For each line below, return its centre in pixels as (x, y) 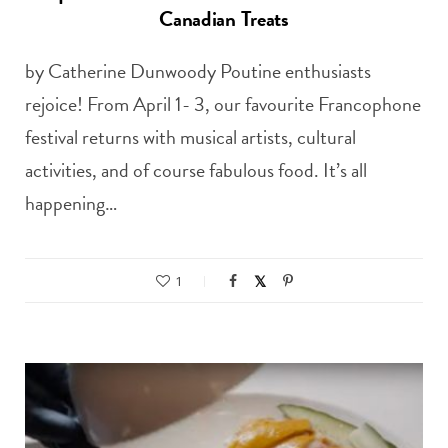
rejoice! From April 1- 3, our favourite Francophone (223, 104)
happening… (71, 203)
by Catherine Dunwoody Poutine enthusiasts (198, 71)
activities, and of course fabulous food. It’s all (196, 170)
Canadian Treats (224, 19)
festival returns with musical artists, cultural (190, 137)
